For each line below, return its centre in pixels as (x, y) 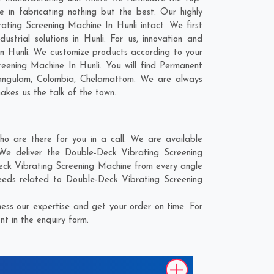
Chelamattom (107, 80)
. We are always (168, 80)
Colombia (55, 80)
